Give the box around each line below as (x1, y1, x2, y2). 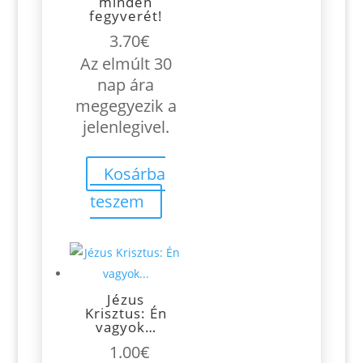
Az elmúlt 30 (79, 53, 172, 75)
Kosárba (104, 163, 166, 185)
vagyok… (95, 318, 156, 337)
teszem (89, 190, 144, 212)
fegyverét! (88, 6, 163, 25)
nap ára (97, 74, 155, 96)
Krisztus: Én (84, 304, 167, 323)
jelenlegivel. (82, 116, 169, 138)
